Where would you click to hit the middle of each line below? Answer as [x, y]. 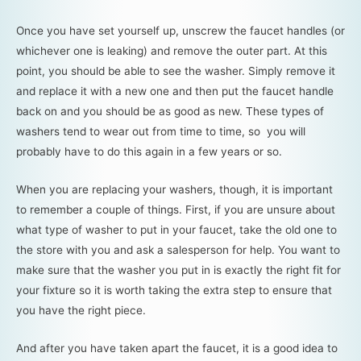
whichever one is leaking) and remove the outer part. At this [172, 51]
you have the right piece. [81, 311]
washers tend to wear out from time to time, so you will [161, 132]
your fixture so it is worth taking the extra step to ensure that [174, 290]
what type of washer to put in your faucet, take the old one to [176, 230]
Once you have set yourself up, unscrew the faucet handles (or [180, 31]
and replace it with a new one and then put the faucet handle [175, 91]
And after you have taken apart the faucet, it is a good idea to [177, 348]
